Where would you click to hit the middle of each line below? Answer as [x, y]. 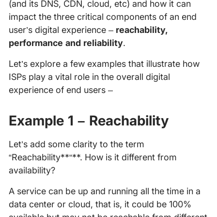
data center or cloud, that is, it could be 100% [100, 204]
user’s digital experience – [62, 30]
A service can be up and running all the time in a [104, 191]
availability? [32, 170]
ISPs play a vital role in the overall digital [89, 77]
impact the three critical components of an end [102, 17]
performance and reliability [66, 43]
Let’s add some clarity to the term [76, 144]
